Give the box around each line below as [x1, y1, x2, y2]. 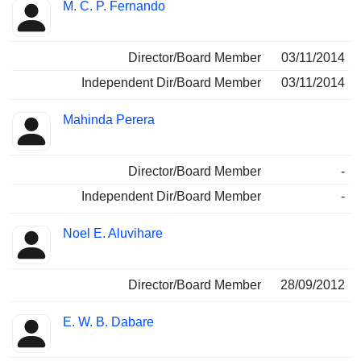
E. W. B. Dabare [63, 315, 154, 330]
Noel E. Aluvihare [63, 226, 163, 241]
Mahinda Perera [63, 113, 155, 127]
